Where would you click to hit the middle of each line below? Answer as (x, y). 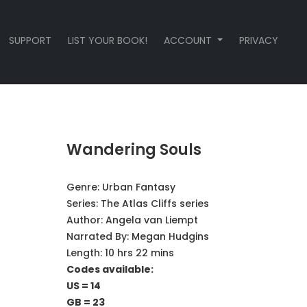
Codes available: (110, 269)
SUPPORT (30, 40)
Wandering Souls (134, 150)
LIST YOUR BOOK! (108, 40)
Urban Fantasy (138, 187)
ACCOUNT (189, 40)
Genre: (84, 187)
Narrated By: (99, 236)
